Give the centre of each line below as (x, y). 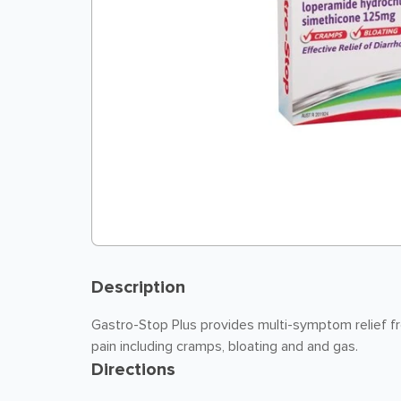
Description (138, 287)
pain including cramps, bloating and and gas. (225, 346)
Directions (133, 370)
